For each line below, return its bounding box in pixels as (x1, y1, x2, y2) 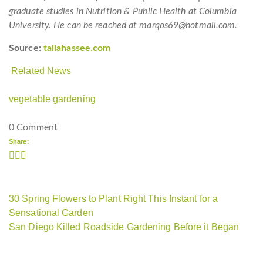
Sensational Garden (9, 208, 93, 218)
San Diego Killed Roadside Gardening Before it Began (9, 222, 240, 232)
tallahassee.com (43, 43, 111, 53)
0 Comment (9, 123, 58, 132)
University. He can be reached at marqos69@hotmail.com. (9, 21, 238, 30)
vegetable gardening (9, 94, 96, 104)
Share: (9, 138, 29, 145)
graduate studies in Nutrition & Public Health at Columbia (9, 6, 237, 16)
